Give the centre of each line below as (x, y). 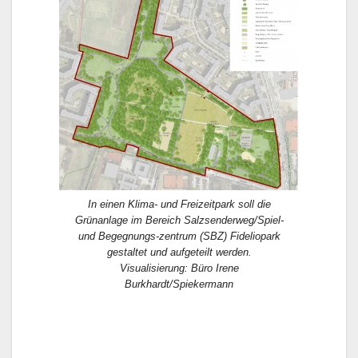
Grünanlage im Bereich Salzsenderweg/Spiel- (179, 220)
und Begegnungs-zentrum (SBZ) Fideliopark (179, 236)
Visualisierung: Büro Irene (179, 268)
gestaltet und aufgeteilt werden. (179, 252)
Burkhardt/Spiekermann (179, 284)
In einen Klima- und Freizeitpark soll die (179, 204)
